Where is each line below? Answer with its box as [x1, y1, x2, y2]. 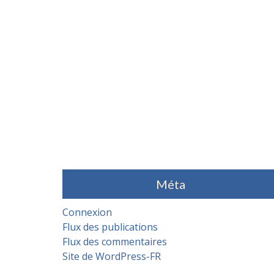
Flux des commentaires [62, 235, 167, 249]
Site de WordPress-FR [62, 250, 161, 264]
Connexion [62, 206, 112, 220]
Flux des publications [62, 220, 158, 234]
